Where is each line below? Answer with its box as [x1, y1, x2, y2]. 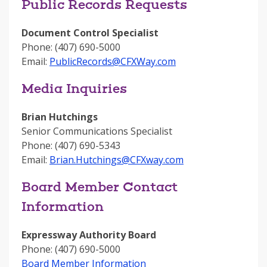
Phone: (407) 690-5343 [21, 139, 120, 152]
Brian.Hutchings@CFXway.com [49, 153, 184, 166]
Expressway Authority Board [21, 228, 156, 241]
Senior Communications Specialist [21, 125, 172, 138]
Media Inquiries [21, 83, 127, 97]
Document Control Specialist [21, 26, 159, 39]
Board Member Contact [21, 182, 178, 195]
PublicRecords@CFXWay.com [49, 55, 176, 68]
